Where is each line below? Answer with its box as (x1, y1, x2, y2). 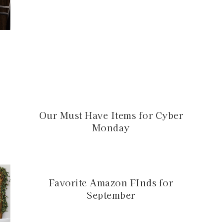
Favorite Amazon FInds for (49, 175, 173, 189)
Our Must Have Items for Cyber (39, 109, 183, 122)
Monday (92, 121, 130, 134)
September (87, 188, 135, 201)
